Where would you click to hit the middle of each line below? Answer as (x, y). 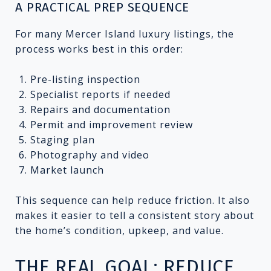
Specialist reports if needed (100, 94)
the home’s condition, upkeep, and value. (119, 230)
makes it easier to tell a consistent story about (135, 215)
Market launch (67, 170)
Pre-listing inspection (85, 79)
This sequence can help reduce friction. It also (132, 200)
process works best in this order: (99, 49)
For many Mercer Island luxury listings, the (125, 34)
